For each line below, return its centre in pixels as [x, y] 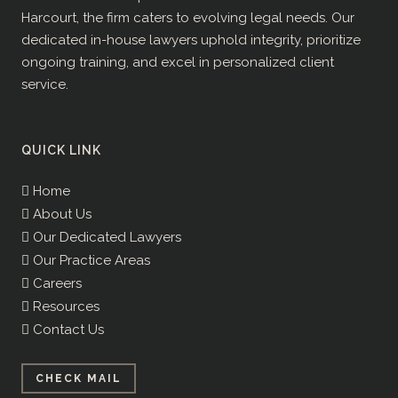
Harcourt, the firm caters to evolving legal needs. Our [188, 18]
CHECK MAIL [79, 379]
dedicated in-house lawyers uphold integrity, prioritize [191, 40]
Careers [56, 284]
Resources [64, 307]
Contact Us [67, 330]
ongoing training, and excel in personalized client [178, 63]
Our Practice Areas [90, 261]
